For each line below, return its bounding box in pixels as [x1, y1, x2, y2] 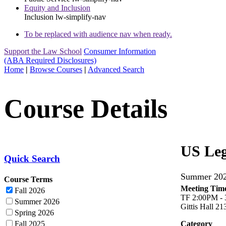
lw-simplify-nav [55, 13, 106, 22]
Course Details [4, 94, 167, 124]
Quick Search [4, 153, 60, 164]
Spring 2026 [15, 208, 54, 217]
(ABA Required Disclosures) [4, 56, 96, 65]
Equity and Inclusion [24, 4, 90, 13]
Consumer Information [84, 47, 156, 56]
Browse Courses [30, 65, 82, 74]
